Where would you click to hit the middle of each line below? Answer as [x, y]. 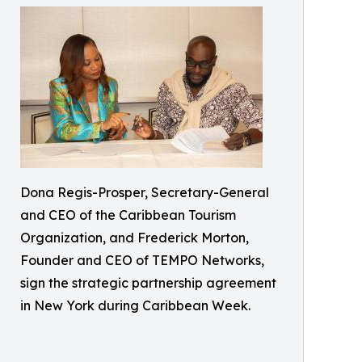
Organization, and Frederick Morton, [135, 238]
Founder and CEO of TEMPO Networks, [142, 261]
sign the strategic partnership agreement [148, 283]
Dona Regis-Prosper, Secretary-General [145, 193]
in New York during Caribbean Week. [135, 306]
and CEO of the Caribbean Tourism [128, 215]
